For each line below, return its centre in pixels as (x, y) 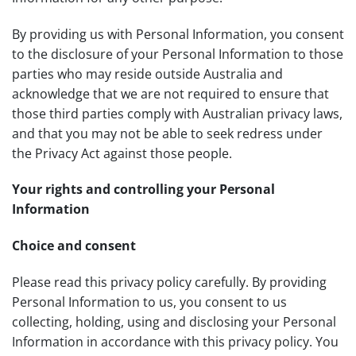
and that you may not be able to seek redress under (167, 133)
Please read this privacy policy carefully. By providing (169, 282)
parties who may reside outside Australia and (147, 74)
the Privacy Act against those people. (122, 153)
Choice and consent (74, 246)
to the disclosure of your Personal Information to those (178, 54)
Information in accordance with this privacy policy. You (175, 341)
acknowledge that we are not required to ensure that (170, 93)
